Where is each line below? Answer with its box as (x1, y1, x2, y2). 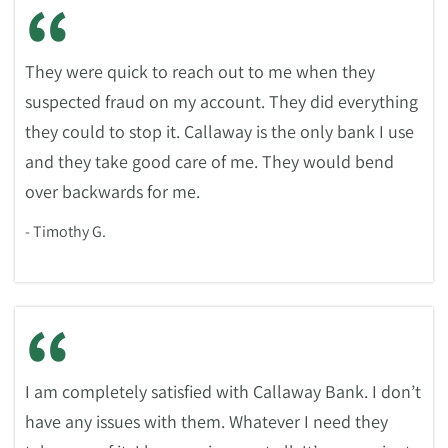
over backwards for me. (25, 180, 200, 203)
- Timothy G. (25, 221, 106, 242)
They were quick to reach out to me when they (25, 60, 375, 83)
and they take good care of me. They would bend (25, 150, 394, 173)
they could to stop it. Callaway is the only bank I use (25, 120, 414, 143)
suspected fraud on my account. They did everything (25, 90, 418, 113)
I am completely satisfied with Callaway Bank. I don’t (25, 380, 421, 403)
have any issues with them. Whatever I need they (25, 410, 388, 433)
